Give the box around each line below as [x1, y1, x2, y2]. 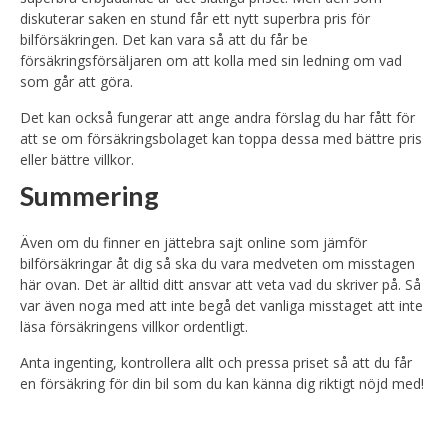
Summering [20, 179, 159, 212]
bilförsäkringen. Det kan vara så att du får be [20, 30, 308, 49]
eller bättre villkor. [20, 150, 134, 169]
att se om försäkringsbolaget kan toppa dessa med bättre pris [20, 129, 422, 148]
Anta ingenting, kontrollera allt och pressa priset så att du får [20, 353, 412, 372]
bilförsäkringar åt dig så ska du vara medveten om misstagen [20, 254, 415, 273]
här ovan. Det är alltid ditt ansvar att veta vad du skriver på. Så [20, 275, 421, 294]
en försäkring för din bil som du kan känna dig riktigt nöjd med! [20, 374, 424, 393]
